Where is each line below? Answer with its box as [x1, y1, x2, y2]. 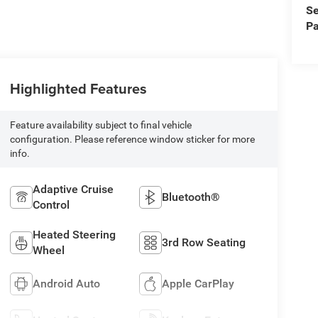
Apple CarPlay [162, 276, 235, 290]
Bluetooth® [162, 190, 221, 204]
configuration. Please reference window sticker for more [9, 133, 255, 145]
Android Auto [32, 276, 100, 290]
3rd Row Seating [162, 235, 246, 249]
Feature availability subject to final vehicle [9, 119, 192, 131]
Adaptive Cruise [32, 182, 114, 196]
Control [32, 197, 70, 212]
